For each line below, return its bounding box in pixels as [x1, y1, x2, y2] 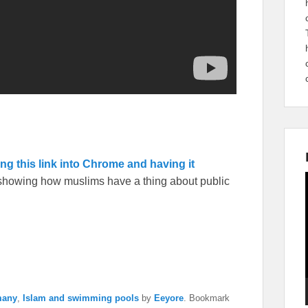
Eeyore [154, 292, 184, 303]
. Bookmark [184, 292, 230, 303]
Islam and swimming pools [23, 292, 139, 303]
